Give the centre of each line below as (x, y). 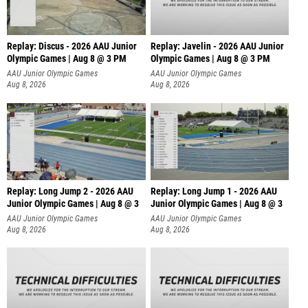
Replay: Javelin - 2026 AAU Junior (217, 47)
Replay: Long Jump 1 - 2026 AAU (213, 191)
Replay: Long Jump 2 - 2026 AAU (70, 191)
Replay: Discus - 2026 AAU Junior (72, 47)
